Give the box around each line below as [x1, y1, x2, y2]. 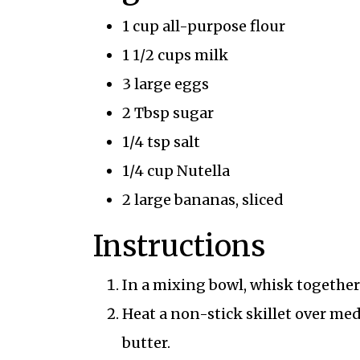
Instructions [92, 227, 265, 264]
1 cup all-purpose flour [121, 16, 285, 35]
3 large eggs [121, 74, 209, 93]
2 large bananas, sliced [121, 190, 284, 209]
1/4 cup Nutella [121, 161, 230, 180]
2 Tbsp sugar [121, 103, 214, 122]
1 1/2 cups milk [121, 45, 228, 64]
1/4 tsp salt [121, 132, 200, 151]
